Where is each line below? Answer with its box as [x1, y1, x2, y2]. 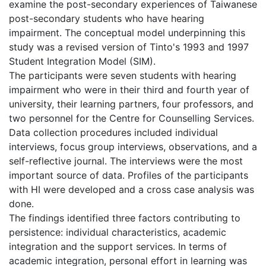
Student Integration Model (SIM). [9, 55, 156, 67]
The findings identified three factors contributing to [9, 211, 240, 224]
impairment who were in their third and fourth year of [9, 83, 249, 96]
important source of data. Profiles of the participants [9, 169, 248, 181]
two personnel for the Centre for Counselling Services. [9, 112, 254, 124]
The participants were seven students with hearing [9, 69, 236, 81]
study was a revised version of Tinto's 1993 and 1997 [9, 40, 249, 53]
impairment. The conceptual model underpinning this [9, 26, 245, 39]
